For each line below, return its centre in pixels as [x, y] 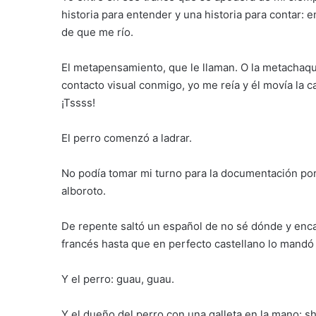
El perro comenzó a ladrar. [127, 138]
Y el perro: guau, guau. [118, 279]
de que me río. [97, 32]
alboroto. [84, 191]
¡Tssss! [78, 103]
